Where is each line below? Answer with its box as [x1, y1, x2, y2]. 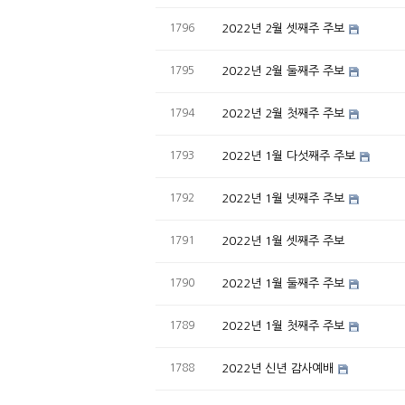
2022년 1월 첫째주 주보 [221, 319, 344, 332]
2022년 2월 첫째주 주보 [221, 107, 344, 119]
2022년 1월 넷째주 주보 [221, 192, 344, 204]
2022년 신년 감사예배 [221, 362, 334, 374]
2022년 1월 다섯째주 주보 [221, 149, 355, 162]
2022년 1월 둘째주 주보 [221, 277, 344, 289]
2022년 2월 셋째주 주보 [221, 22, 344, 34]
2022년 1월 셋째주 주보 [221, 234, 344, 247]
